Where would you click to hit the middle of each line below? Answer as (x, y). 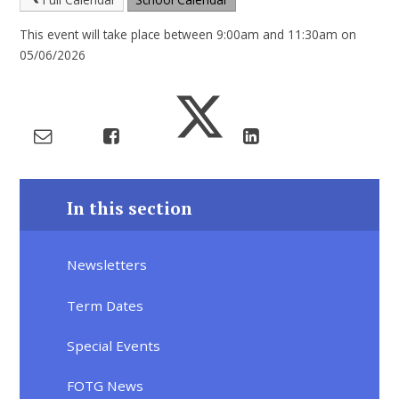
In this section (130, 208)
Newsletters (107, 265)
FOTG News (106, 386)
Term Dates (106, 305)
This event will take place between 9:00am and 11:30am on (188, 35)
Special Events (114, 345)
